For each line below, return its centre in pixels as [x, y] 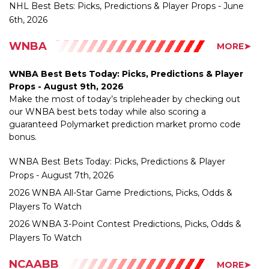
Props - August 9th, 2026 [66, 60]
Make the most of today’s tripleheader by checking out [125, 72]
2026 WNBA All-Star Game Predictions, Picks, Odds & [121, 166]
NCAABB [34, 237]
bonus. [23, 110]
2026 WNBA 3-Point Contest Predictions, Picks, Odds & [125, 197]
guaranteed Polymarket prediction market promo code [125, 98]
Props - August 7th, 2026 [61, 149]
